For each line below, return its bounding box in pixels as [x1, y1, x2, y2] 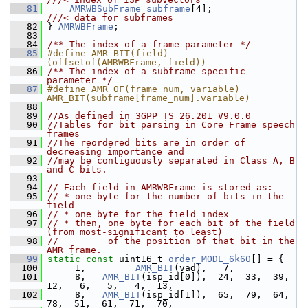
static [47, 254, 80, 264]
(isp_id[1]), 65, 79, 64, [141, 289, 289, 300]
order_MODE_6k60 [168, 254, 251, 264]
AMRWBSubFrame [69, 3, 141, 14]
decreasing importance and [47, 146, 184, 157]
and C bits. [47, 164, 107, 175]
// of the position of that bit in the [47, 236, 295, 246]
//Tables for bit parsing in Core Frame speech [47, 120, 295, 130]
